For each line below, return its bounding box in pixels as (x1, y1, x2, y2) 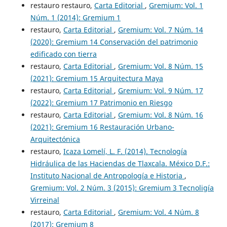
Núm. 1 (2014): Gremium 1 (30, 13, 121, 23)
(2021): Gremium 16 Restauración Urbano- (30, 122, 174, 132)
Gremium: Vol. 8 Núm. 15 (118, 61, 203, 71)
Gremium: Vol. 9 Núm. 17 (118, 86, 203, 96)
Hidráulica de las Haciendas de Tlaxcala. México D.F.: (30, 159, 210, 169)
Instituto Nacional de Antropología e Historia (30, 171, 184, 181)
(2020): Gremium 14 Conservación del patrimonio (30, 37, 198, 47)
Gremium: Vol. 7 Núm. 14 (118, 25, 203, 35)
